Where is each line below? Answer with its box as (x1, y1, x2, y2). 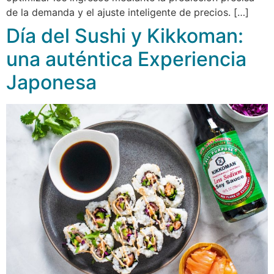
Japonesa (6, 70, 97, 94)
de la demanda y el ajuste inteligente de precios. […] (6, 6, 249, 18)
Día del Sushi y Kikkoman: (6, 23, 243, 48)
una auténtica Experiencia (6, 46, 246, 71)
